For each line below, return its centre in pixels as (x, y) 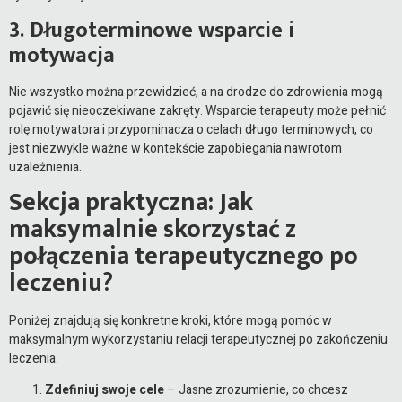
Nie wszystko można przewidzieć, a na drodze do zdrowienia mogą (196, 92)
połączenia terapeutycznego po (184, 256)
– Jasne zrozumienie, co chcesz (256, 390)
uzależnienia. (45, 167)
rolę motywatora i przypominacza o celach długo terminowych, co (191, 129)
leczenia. (34, 358)
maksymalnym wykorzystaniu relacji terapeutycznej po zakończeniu (198, 339)
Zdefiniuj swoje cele (105, 390)
